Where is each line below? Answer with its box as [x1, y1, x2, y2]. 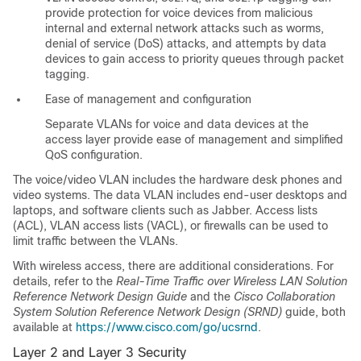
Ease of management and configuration [45, 92, 251, 106]
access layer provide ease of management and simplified [45, 132, 343, 146]
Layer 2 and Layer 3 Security [13, 345, 186, 359]
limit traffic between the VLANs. [13, 234, 178, 247]
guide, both [285, 305, 346, 318]
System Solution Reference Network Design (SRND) [13, 305, 285, 318]
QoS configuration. [45, 147, 143, 161]
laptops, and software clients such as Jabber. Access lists [13, 203, 317, 217]
